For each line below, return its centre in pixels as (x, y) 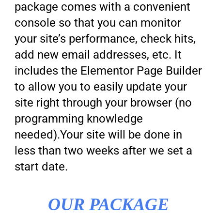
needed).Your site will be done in (99, 135)
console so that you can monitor (98, 23)
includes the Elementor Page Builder (108, 71)
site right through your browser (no (103, 103)
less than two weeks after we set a (104, 151)
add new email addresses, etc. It (98, 55)
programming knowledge (79, 119)
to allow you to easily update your (101, 87)
